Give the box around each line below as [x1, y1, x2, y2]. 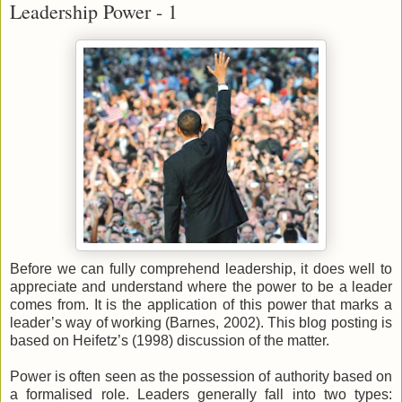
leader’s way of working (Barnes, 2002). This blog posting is [10, 315, 392, 331]
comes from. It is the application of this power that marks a [10, 297, 392, 313]
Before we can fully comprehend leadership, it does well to [10, 261, 392, 277]
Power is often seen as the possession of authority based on [10, 369, 392, 385]
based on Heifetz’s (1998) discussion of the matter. [10, 333, 329, 349]
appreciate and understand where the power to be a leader [10, 279, 392, 295]
